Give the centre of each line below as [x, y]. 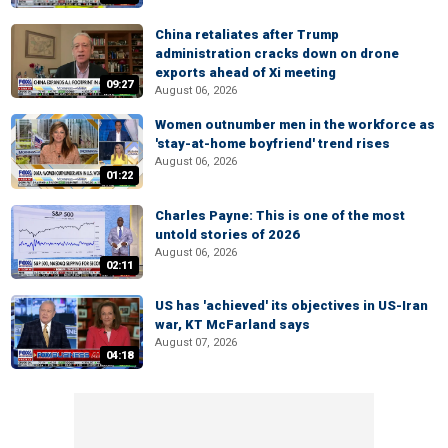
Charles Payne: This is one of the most [280, 215]
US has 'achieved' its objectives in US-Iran [291, 305]
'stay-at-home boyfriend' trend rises [272, 144]
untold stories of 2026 [227, 234]
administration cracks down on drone [277, 54]
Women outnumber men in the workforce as [295, 125]
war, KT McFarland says [232, 324]
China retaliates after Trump [247, 35]
